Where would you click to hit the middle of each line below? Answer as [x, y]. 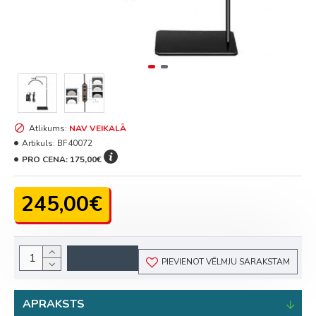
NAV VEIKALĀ [98, 129]
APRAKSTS [54, 304]
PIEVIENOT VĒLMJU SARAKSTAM [226, 262]
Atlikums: [48, 129]
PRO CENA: [46, 159]
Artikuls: [38, 144]
